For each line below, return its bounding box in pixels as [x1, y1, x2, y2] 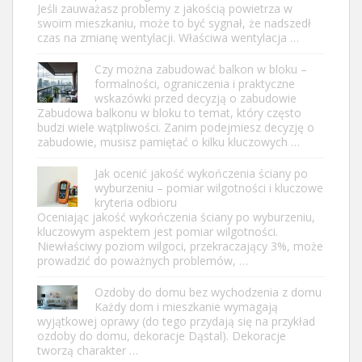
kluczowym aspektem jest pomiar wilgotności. [37, 223, 278, 239]
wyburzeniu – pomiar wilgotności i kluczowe [95, 179, 323, 196]
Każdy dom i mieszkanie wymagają [95, 298, 278, 314]
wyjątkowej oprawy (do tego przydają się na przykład [37, 313, 315, 329]
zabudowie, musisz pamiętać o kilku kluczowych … [37, 133, 300, 149]
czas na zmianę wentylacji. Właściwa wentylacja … [37, 29, 299, 45]
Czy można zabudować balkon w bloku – [95, 61, 307, 77]
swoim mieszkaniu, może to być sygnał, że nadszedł [37, 15, 311, 31]
